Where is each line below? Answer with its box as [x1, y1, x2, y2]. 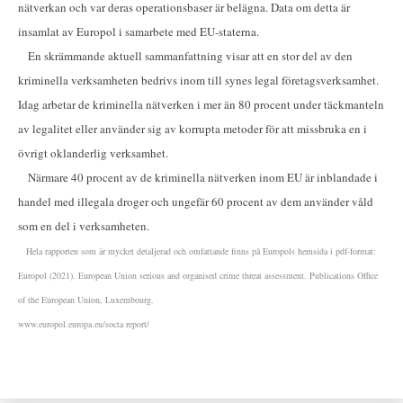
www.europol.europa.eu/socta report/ [18, 318, 149, 331]
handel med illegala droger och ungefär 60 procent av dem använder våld [18, 193, 373, 210]
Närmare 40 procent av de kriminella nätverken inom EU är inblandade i [18, 169, 378, 186]
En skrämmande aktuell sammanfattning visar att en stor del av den [18, 48, 353, 65]
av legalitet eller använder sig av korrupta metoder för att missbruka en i [18, 121, 367, 138]
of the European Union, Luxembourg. [18, 293, 154, 307]
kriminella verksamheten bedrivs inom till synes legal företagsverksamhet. [18, 72, 379, 89]
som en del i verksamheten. [18, 218, 157, 235]
